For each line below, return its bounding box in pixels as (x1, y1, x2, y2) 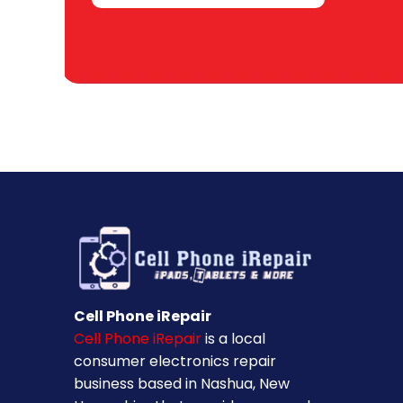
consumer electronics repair (74, 351, 276, 372)
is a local (201, 328, 265, 349)
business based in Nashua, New (74, 373, 290, 394)
